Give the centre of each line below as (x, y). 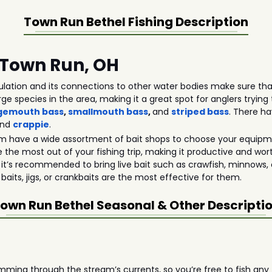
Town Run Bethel (75, 22)
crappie (31, 124)
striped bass (200, 112)
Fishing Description (187, 22)
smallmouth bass (108, 112)
